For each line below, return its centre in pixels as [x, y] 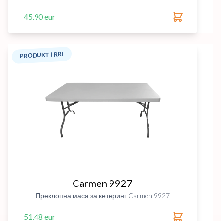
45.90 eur [39, 17]
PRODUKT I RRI [42, 55]
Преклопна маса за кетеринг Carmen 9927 [103, 196]
